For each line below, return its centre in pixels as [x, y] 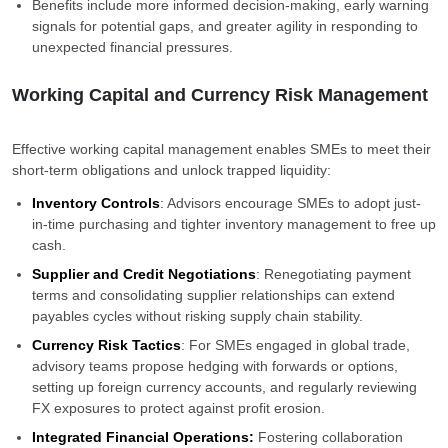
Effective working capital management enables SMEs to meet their [221, 149]
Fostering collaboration [328, 437]
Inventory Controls [96, 203]
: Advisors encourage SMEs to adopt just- [290, 203]
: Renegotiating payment [333, 274]
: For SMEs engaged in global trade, [295, 345]
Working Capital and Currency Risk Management [220, 95]
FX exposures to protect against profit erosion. [180, 408]
